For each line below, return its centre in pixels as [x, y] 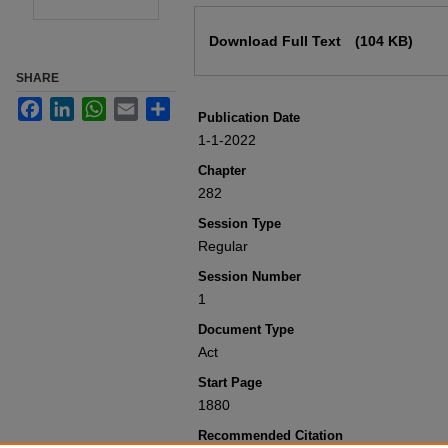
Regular [223, 246]
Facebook [73, 105]
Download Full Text [277, 41]
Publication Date [249, 117]
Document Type [246, 329]
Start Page [230, 382]
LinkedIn [101, 105]
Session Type [239, 223]
